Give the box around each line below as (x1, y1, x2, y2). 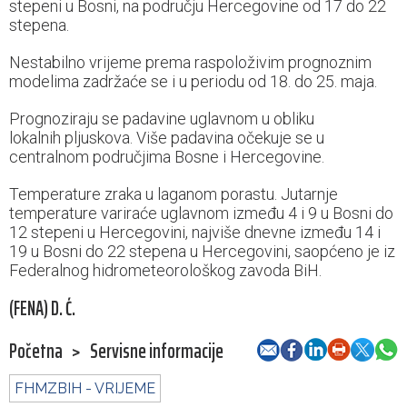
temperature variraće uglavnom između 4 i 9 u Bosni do (9, 203, 393, 223)
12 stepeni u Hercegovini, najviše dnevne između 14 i (9, 223, 381, 243)
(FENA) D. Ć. (9, 293, 75, 325)
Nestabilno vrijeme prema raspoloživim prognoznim (9, 53, 372, 73)
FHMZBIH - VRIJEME (15, 380, 155, 398)
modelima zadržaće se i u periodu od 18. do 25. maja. (9, 72, 377, 92)
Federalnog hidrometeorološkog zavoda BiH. (9, 261, 325, 281)
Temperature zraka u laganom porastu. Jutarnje (9, 184, 338, 204)
